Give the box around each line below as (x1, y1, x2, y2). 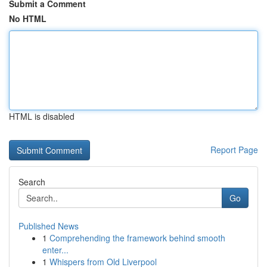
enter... (42, 244, 69, 256)
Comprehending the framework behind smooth (49, 232, 225, 244)
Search (18, 176, 45, 188)
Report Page (210, 144, 258, 156)
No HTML (9, 13, 46, 24)
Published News (18, 220, 79, 232)
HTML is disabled (9, 110, 74, 122)
